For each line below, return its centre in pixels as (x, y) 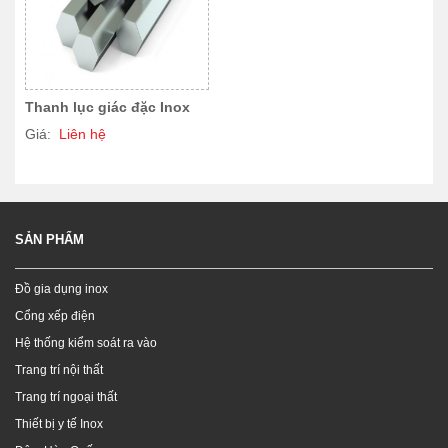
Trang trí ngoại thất (66, 396)
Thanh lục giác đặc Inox (107, 106)
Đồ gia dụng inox (61, 288)
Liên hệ (82, 133)
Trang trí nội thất (59, 369)
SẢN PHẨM (49, 239)
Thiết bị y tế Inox (59, 423)
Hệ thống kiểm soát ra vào (86, 342)
